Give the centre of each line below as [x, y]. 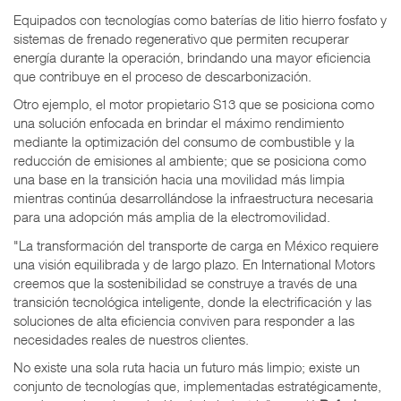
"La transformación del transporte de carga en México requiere [196, 245]
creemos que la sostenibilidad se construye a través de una [185, 282]
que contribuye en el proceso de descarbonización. [162, 76]
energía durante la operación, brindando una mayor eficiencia [192, 57]
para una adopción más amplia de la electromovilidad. [172, 217]
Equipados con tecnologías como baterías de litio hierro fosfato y [200, 19]
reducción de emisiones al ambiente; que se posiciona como [190, 161]
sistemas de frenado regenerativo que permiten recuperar [181, 38]
